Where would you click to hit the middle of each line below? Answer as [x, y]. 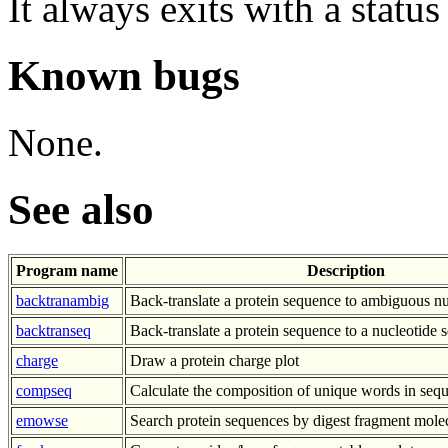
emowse [42, 420]
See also [81, 209]
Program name [67, 270]
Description [345, 270]
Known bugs [124, 75]
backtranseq [53, 330]
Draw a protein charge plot [214, 360]
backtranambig [62, 300]
